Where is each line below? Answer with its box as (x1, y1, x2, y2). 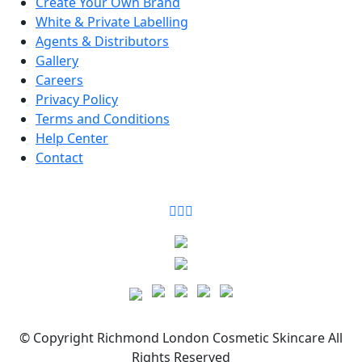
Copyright (33, 329, 94, 347)
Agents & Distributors (36, 32, 169, 51)
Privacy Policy (36, 90, 118, 109)
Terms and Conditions (36, 110, 170, 128)
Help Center (36, 129, 108, 148)
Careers (36, 71, 83, 90)
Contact (36, 149, 83, 167)
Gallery (36, 52, 78, 70)
